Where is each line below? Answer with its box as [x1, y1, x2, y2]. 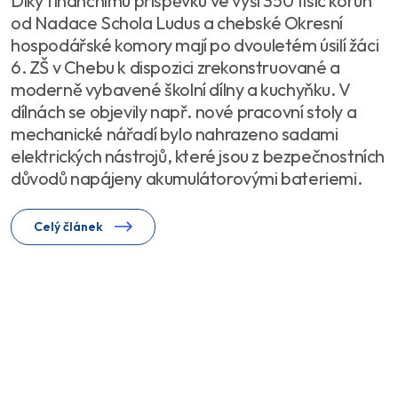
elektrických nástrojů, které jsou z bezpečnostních [11, 145, 385, 167]
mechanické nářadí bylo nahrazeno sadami [11, 123, 338, 145]
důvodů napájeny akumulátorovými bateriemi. [11, 167, 362, 189]
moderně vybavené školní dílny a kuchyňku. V [11, 78, 351, 100]
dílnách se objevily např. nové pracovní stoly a [11, 100, 357, 123]
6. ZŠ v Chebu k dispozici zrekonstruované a [11, 56, 340, 78]
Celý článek [34, 219, 106, 235]
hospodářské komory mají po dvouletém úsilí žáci [11, 34, 379, 56]
